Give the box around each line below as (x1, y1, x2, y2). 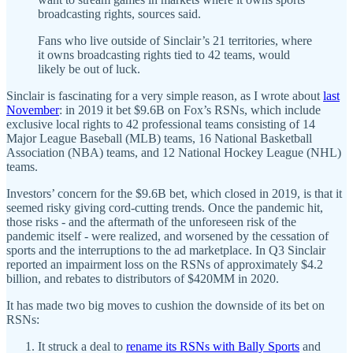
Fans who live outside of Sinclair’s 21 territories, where (38, 34, 312, 48)
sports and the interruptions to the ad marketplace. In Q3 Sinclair (6, 243, 325, 258)
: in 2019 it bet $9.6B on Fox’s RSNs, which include (59, 103, 321, 117)
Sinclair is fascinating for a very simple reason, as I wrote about (6, 89, 323, 103)
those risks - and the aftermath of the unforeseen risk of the (6, 215, 296, 229)
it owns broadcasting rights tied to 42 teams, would (38, 48, 290, 62)
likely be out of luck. (38, 62, 143, 76)
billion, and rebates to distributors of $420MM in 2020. (6, 272, 279, 286)
